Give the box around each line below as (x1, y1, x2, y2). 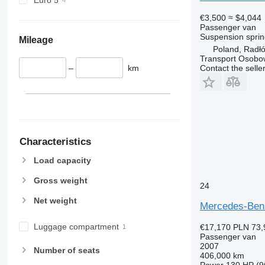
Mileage (18, 34, 53, 45)
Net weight (33, 196, 77, 206)
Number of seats (33, 245, 100, 255)
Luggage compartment (33, 222, 119, 232)
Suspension (199, 31, 244, 41)
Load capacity (33, 155, 91, 165)
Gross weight (33, 176, 88, 186)
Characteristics (19, 136, 91, 148)
